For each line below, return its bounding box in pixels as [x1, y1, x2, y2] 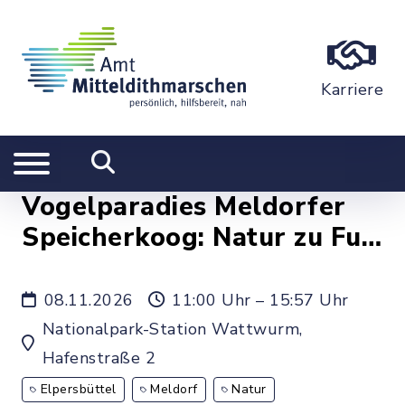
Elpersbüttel [40, 381, 117, 398]
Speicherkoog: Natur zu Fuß [22, 220, 380, 255]
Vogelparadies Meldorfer [22, 189, 346, 224]
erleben [22, 250, 122, 286]
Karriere [321, 79, 383, 100]
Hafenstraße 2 [42, 347, 155, 369]
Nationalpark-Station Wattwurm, [42, 318, 303, 340]
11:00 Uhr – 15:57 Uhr [172, 289, 349, 311]
